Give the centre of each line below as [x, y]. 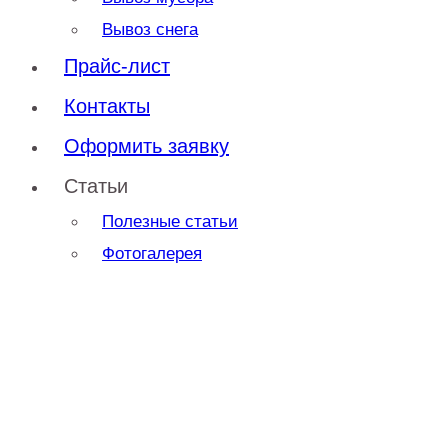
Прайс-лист [117, 66]
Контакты [107, 106]
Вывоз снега [150, 30]
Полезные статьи [170, 222]
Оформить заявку [146, 146]
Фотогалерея [152, 254]
